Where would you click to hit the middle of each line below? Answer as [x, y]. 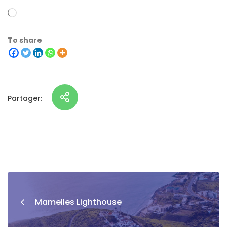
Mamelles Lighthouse [78, 202]
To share [25, 40]
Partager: [25, 98]
